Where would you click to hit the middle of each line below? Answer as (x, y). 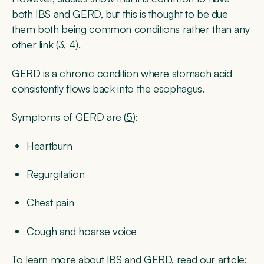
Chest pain (50, 202)
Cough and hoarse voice (82, 231)
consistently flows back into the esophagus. (110, 88)
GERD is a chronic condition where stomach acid (122, 73)
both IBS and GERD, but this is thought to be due (120, 14)
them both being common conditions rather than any (131, 29)
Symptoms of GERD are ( (69, 117)
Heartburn (49, 145)
